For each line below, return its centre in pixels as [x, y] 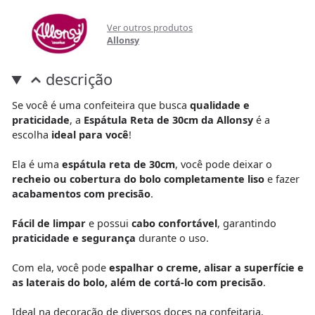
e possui [108, 223]
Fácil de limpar [49, 223]
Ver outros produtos [150, 27]
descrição [79, 79]
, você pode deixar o [223, 163]
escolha [31, 134]
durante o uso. [172, 237]
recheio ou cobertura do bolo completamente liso [138, 178]
